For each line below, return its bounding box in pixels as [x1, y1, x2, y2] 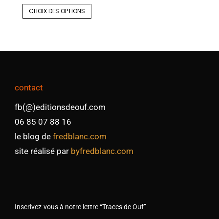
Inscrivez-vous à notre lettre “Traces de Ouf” [15, 202, 146, 211]
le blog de [15, 131, 53, 141]
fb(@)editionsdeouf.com [15, 102, 106, 112]
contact [15, 82, 43, 92]
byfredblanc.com [71, 146, 133, 156]
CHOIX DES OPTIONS [29, 7, 85, 16]
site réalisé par [15, 146, 71, 156]
